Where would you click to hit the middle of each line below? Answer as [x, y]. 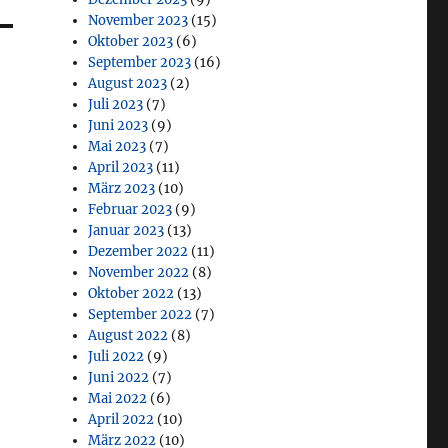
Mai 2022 [118, 398]
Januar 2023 [126, 230]
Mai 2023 [117, 146]
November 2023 [138, 20]
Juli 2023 [116, 104]
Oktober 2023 [131, 41]
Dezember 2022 [138, 251]
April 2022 [121, 419]
